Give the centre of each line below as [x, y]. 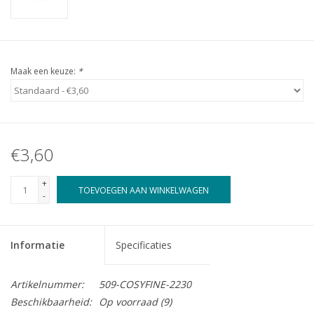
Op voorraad [128, 302]
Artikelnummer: [47, 285]
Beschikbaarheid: [51, 302]
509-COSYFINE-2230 [145, 285]
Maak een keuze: [44, 71]
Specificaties [144, 245]
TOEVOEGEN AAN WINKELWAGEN [144, 191]
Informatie [37, 245]
